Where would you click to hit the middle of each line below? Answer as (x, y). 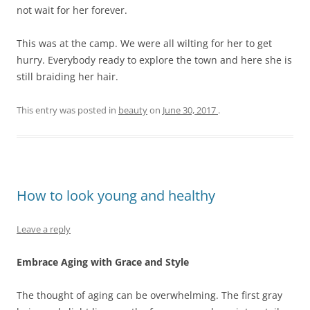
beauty (133, 110)
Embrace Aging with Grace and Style (103, 262)
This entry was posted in (67, 110)
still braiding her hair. (67, 76)
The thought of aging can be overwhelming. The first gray (149, 295)
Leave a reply (44, 229)
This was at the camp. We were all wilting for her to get (144, 43)
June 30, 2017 (189, 110)
